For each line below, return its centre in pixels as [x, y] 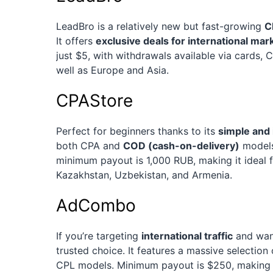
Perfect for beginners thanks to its [137, 131]
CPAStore [94, 101]
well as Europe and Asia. [112, 70]
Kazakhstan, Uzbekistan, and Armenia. [144, 175]
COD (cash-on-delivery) [181, 146]
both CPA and [90, 146]
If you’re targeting [99, 236]
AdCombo [96, 206]
